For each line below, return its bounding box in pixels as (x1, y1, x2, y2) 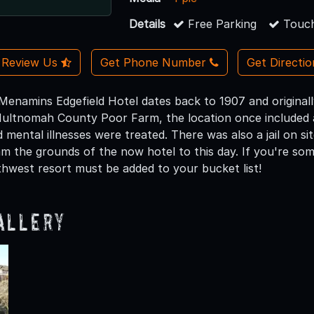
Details (129, 16, 166, 31)
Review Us (1, 55, 62, 69)
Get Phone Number (100, 55, 206, 69)
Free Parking (184, 16, 257, 31)
